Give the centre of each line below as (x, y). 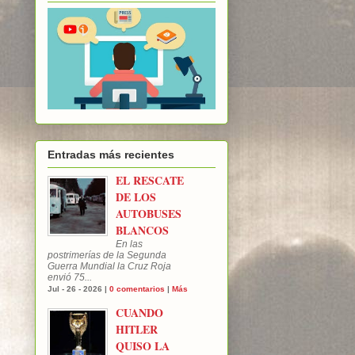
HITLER (137, 329)
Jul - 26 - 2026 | (78, 288)
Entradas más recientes (111, 154)
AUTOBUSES (149, 213)
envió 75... (70, 277)
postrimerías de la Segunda (107, 255)
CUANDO (139, 312)
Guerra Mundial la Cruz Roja (109, 266)
